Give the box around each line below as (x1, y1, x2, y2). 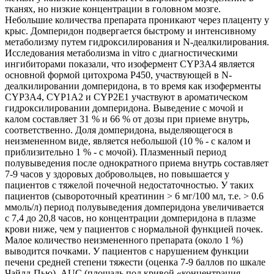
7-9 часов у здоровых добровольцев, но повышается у (5, 168, 229, 179)
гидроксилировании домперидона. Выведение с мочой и (5, 102, 243, 113)
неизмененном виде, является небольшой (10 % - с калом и (5, 135, 251, 146)
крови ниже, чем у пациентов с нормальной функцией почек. (5, 223, 263, 234)
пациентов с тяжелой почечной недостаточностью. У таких (5, 179, 254, 190)
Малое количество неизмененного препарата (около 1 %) (5, 234, 243, 245)
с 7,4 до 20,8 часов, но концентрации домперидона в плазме (5, 212, 256, 223)
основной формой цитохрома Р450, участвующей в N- (5, 69, 232, 80)
